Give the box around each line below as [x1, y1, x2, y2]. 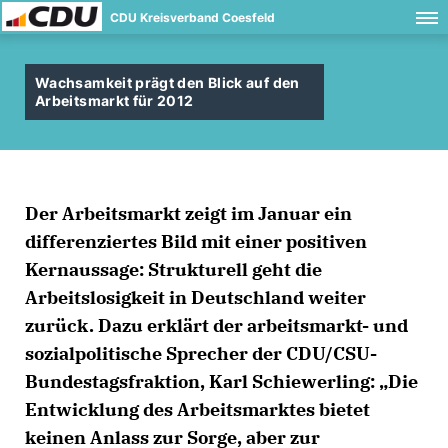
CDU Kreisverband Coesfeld [110, 10, 275, 25]
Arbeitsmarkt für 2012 [35, 92, 194, 109]
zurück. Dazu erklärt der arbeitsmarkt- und [25, 314, 408, 337]
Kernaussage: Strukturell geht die [25, 258, 322, 281]
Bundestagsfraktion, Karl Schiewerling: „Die [25, 370, 418, 393]
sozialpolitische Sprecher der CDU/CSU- [25, 342, 377, 365]
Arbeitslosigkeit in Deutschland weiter [25, 286, 366, 309]
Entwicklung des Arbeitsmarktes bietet [25, 398, 370, 421]
